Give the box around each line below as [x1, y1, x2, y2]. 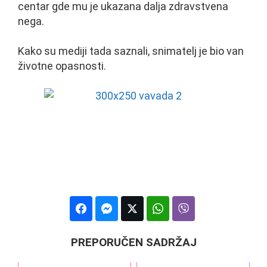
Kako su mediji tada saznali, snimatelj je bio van [18, 44, 244, 57]
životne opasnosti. [18, 59, 106, 72]
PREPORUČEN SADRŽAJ [70, 235, 197, 249]
